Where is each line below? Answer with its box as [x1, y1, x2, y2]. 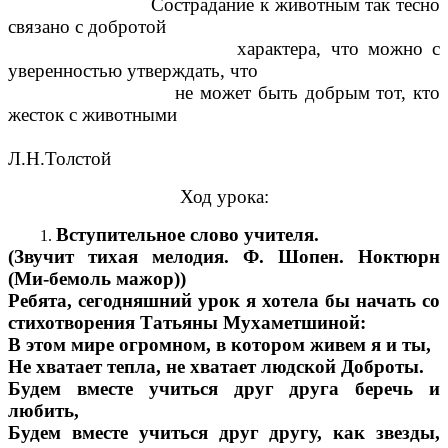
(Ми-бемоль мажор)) [8, 268, 186, 290]
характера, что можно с [8, 38, 440, 60]
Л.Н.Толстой [8, 148, 111, 170]
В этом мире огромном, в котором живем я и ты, [8, 334, 431, 356]
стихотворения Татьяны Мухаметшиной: [8, 312, 366, 334]
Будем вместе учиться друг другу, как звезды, [8, 422, 440, 444]
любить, [8, 400, 79, 422]
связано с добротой [8, 16, 166, 38]
